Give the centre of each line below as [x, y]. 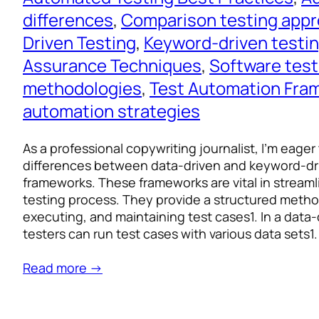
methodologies [82, 88]
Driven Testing [79, 43]
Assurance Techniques [112, 66]
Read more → [63, 268]
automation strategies [111, 111]
